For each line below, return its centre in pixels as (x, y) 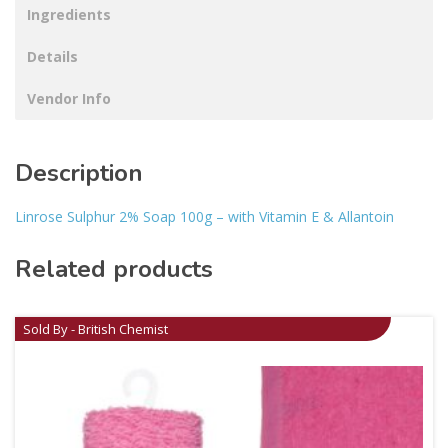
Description (79, 173)
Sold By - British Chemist (95, 329)
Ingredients (69, 15)
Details (52, 57)
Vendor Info (69, 99)
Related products (114, 269)
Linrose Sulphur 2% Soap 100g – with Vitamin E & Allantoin (204, 217)
